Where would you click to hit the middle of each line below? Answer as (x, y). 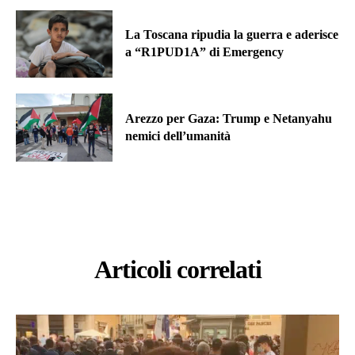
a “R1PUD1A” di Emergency (205, 52)
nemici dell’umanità (178, 136)
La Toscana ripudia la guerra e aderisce (232, 35)
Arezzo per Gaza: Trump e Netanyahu (229, 119)
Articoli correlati (177, 269)
